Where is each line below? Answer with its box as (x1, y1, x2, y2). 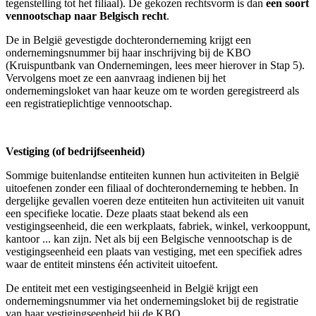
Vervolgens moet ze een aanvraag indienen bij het (6, 72, 226, 85)
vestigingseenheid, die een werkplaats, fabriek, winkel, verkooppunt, (6, 220, 310, 233)
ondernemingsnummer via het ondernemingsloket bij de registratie (6, 295, 298, 308)
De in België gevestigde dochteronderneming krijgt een (6, 34, 251, 47)
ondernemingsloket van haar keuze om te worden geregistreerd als (6, 85, 299, 97)
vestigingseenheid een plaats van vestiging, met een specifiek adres (6, 245, 302, 258)
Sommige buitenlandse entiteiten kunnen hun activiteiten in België (6, 169, 299, 182)
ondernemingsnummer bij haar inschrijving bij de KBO (6, 47, 251, 59)
